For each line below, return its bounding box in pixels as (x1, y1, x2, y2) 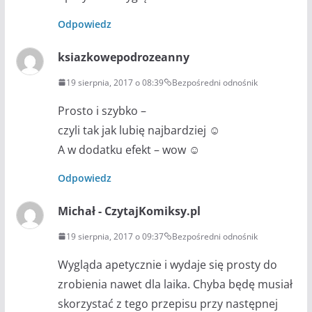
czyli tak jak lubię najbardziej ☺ (57, 122, 220, 138)
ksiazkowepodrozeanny (57, 49, 189, 65)
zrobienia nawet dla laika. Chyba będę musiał (57, 276, 292, 292)
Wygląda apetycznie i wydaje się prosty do (57, 256, 277, 272)
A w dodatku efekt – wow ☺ (57, 141, 200, 157)
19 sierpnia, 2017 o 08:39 (65, 76, 164, 88)
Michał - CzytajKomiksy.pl (57, 203, 201, 219)
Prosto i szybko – (57, 102, 146, 118)
